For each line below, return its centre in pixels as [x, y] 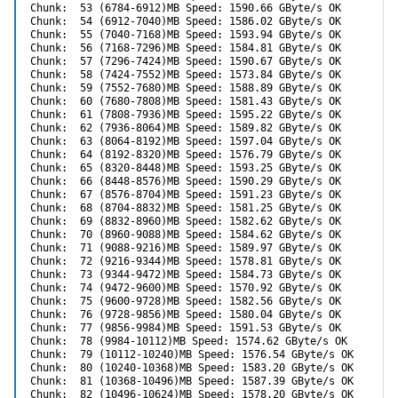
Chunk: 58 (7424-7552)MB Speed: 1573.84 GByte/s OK [186, 74]
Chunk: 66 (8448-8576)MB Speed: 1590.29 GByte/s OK [186, 181]
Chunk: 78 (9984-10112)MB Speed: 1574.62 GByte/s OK [189, 341]
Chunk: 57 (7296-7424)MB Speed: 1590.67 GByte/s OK [186, 61]
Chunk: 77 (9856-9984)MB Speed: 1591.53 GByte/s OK [186, 327]
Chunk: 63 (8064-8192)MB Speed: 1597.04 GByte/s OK [186, 141]
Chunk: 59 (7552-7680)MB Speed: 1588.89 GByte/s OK [186, 88]
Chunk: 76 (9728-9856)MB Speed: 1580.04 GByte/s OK [186, 314]
